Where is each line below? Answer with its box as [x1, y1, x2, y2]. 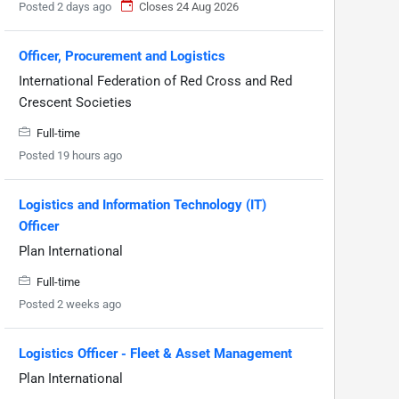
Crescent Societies [19, 94, 132, 110]
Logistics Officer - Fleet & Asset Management [19, 345, 292, 362]
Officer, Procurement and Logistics [19, 47, 225, 64]
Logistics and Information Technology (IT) [19, 196, 266, 213]
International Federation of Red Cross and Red [19, 72, 292, 89]
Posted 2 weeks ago [19, 297, 121, 311]
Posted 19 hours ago [19, 148, 122, 162]
